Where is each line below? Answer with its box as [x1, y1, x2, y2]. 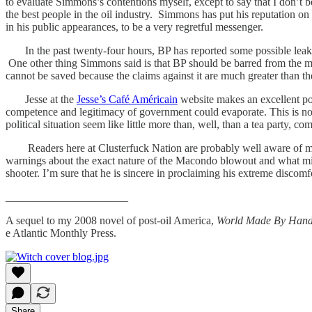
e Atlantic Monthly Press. [6, 226, 116, 239]
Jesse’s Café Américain [77, 93, 178, 105]
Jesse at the [6, 93, 77, 105]
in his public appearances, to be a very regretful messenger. [6, 20, 263, 33]
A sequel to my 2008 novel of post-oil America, [6, 214, 217, 226]
